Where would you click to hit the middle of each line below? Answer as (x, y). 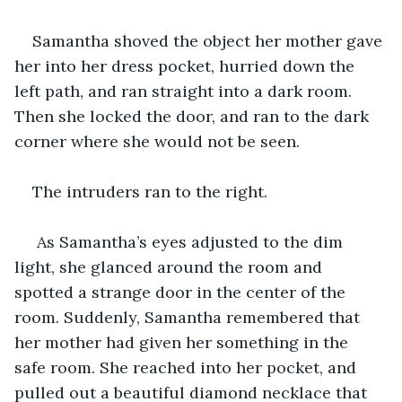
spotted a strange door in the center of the (182, 292)
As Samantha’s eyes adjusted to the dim (190, 241)
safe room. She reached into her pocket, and (188, 367)
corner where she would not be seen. (157, 141)
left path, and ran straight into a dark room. (185, 91)
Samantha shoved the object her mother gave (210, 40)
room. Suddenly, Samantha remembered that (189, 317)
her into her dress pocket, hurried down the (187, 66)
